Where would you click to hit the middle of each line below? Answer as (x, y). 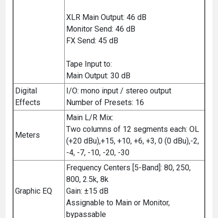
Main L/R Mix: (90, 117)
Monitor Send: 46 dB (101, 29)
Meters (27, 135)
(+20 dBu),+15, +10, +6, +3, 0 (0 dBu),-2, (133, 141)
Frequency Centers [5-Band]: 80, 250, (128, 167)
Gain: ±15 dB (87, 191)
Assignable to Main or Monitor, (118, 202)
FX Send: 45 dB (92, 40)
